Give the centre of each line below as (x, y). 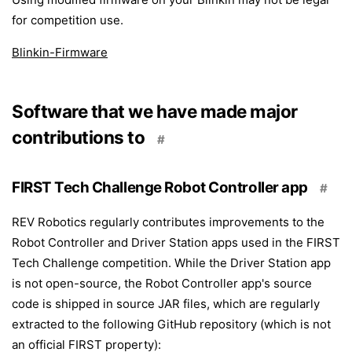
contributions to (79, 137)
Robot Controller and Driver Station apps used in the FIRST (176, 242)
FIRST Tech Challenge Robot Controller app (160, 187)
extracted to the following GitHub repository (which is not (171, 324)
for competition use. (68, 20)
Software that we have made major (155, 111)
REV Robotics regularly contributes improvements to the (168, 222)
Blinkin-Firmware (60, 52)
